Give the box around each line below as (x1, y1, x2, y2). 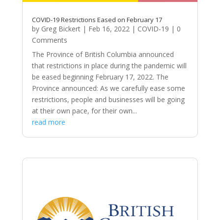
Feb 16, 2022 (88, 24, 130, 33)
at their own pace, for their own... (31, 106, 137, 115)
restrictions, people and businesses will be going (31, 94, 185, 104)
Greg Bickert (41, 24, 81, 33)
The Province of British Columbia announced (31, 49, 174, 59)
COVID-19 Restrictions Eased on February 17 (31, 15, 162, 24)
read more (31, 117, 65, 127)
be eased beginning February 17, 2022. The (31, 72, 168, 82)
